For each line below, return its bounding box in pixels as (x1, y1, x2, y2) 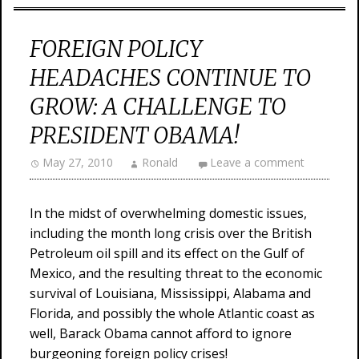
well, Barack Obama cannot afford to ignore (30, 325, 292, 342)
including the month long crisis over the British (30, 224, 312, 242)
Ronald (142, 155, 178, 170)
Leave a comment (210, 155, 305, 170)
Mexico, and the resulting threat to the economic (30, 264, 322, 282)
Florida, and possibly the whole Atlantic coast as (30, 305, 315, 322)
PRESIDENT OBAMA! (30, 121, 239, 150)
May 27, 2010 (42, 155, 113, 170)
